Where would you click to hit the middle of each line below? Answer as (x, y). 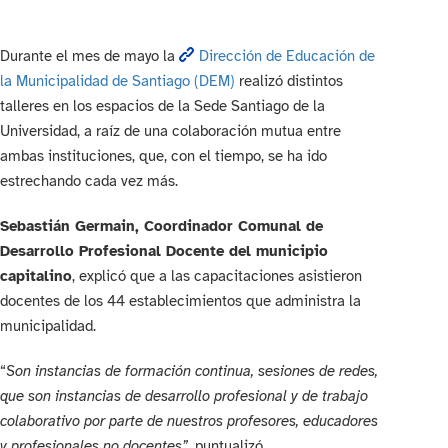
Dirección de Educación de (287, 56)
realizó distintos (289, 81)
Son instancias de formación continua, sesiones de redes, (192, 371)
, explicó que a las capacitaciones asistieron (217, 276)
